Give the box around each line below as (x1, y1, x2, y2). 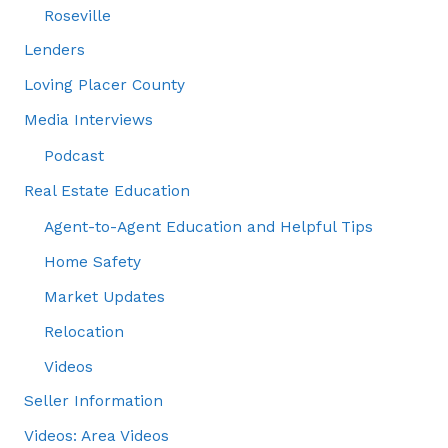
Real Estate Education (23, 182, 190, 201)
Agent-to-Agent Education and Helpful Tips (43, 218, 373, 237)
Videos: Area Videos (23, 427, 169, 446)
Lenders (23, 41, 85, 60)
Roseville (43, 6, 111, 25)
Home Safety (43, 252, 141, 271)
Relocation (43, 322, 124, 341)
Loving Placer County (23, 76, 185, 95)
